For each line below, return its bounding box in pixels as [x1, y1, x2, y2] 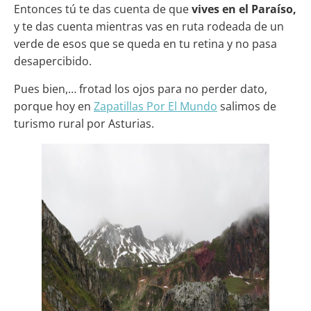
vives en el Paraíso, [192, 1, 296, 17]
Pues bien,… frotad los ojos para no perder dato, [14, 81, 267, 96]
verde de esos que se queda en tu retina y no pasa [14, 36, 277, 51]
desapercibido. [14, 53, 92, 69]
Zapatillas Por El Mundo [94, 99, 217, 114]
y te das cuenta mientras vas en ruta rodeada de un [14, 19, 284, 34]
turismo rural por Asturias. [14, 116, 154, 131]
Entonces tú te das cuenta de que [14, 1, 192, 17]
